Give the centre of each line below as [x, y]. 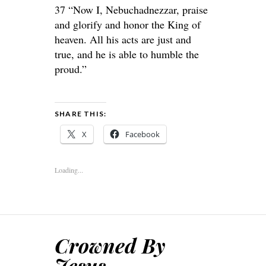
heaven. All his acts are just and [123, 39]
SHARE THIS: [81, 114]
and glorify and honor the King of [128, 24]
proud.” [71, 69]
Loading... [69, 170]
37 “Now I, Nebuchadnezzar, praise [131, 9]
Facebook [142, 134]
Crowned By [110, 245]
